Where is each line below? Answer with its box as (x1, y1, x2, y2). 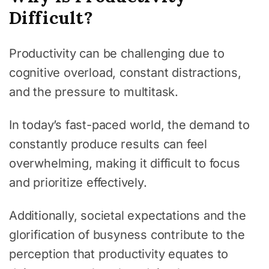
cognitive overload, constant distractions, (9, 65, 241, 80)
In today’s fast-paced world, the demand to (9, 117, 250, 132)
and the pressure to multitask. (9, 84, 179, 99)
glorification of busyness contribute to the (9, 227, 245, 242)
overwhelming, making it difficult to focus (9, 156, 240, 171)
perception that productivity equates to (9, 246, 229, 261)
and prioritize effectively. (9, 175, 147, 190)
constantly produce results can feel (9, 136, 207, 151)
